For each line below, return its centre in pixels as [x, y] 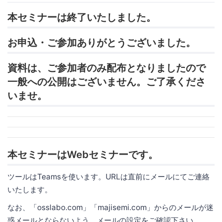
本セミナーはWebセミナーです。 [83, 154]
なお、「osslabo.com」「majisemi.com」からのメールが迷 [111, 207]
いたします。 [30, 189]
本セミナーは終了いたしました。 [82, 17]
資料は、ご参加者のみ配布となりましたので [107, 68]
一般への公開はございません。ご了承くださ [107, 82]
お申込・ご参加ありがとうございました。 [102, 42]
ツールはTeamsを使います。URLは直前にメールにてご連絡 [109, 176]
